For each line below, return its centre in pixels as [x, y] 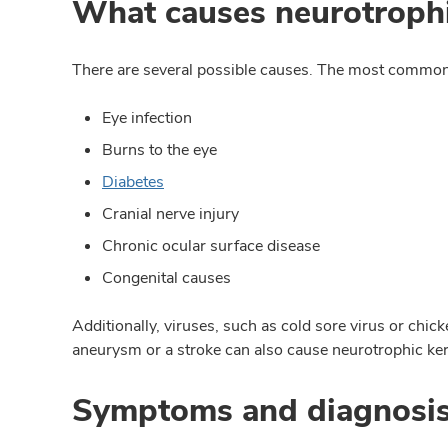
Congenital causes [166, 278]
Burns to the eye [159, 150]
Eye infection [147, 118]
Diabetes [133, 182]
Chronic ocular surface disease [211, 246]
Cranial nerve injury [170, 214]
